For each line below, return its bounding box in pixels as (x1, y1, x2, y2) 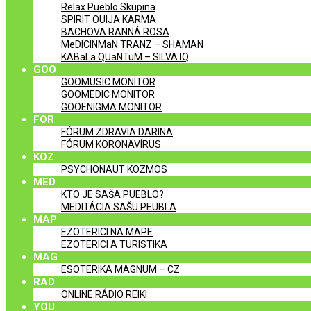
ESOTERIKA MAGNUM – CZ (61, 264, 180, 275)
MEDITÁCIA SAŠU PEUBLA (61, 201, 176, 212)
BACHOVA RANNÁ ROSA (61, 26, 169, 37)
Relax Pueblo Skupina (61, 1, 155, 12)
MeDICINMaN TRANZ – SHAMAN (61, 39, 203, 50)
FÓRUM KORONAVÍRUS (61, 139, 161, 150)
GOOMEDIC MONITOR (61, 89, 155, 100)
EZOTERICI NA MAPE (61, 226, 153, 237)
